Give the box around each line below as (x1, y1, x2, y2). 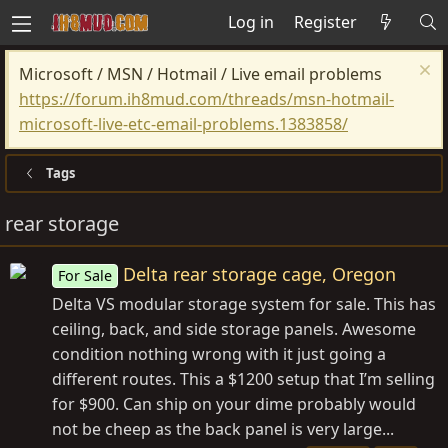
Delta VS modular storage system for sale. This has (52, 293, 436, 316)
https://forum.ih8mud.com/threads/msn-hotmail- (19, 88, 394, 110)
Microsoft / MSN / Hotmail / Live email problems (19, 63, 382, 85)
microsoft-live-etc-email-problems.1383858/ (19, 113, 348, 135)
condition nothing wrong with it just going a (52, 343, 386, 366)
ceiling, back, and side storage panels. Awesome (52, 318, 416, 341)
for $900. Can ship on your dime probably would (52, 393, 416, 416)
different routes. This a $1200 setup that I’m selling (52, 368, 435, 391)
